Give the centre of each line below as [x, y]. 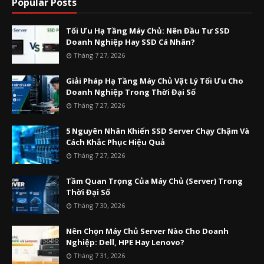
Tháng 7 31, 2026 [99, 255]
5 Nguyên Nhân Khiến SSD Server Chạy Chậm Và [158, 131]
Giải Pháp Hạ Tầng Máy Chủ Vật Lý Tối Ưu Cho [155, 81]
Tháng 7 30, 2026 [99, 205]
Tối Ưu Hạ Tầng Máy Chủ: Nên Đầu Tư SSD [148, 31]
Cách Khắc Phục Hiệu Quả [115, 142]
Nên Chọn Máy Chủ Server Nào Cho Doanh [147, 231]
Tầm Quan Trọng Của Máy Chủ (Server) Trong [154, 181]
